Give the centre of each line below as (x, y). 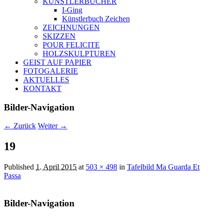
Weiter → (53, 126)
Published (20, 167)
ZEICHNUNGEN (71, 27)
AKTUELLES (46, 79)
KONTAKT (42, 88)
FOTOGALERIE (51, 71)
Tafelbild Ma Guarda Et (163, 167)
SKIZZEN (59, 36)
